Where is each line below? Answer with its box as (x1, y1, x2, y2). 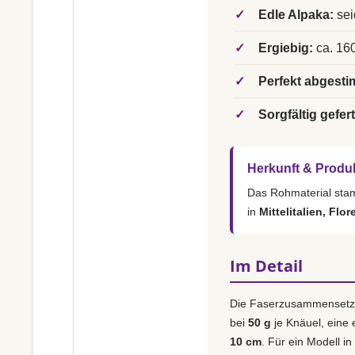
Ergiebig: (258, 41, 313, 55)
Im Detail (230, 255, 303, 277)
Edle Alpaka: (258, 8, 334, 21)
